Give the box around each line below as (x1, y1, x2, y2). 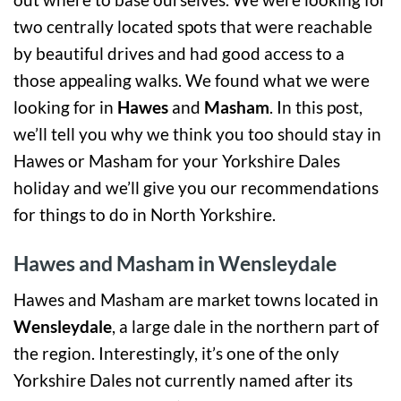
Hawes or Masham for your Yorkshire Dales (13, 149, 340, 171)
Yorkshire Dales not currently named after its (13, 370, 353, 391)
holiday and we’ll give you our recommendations (13, 176, 379, 198)
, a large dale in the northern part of (112, 316, 379, 337)
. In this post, (269, 96, 363, 117)
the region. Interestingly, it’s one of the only (13, 343, 339, 364)
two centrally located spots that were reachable (13, 15, 372, 37)
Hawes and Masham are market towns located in (13, 289, 379, 311)
